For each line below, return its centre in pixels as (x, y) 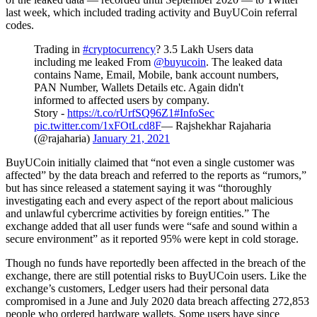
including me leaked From (94, 62)
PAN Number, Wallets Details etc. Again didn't (139, 87)
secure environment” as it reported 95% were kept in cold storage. (152, 238)
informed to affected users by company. (122, 100)
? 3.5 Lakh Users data (204, 49)
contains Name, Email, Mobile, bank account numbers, (156, 74)
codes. (20, 25)
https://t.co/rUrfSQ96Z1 (121, 113)
